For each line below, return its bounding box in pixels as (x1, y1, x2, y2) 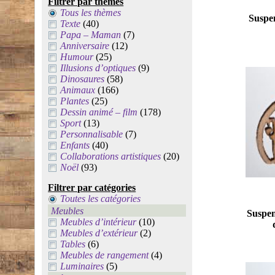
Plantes (60, 96, 90, 106)
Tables (60, 239, 86, 249)
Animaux (60, 85, 96, 95)
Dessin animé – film (60, 107, 138, 117)
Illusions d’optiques (60, 63, 136, 73)
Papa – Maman (60, 29, 122, 40)
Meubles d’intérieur (60, 217, 137, 227)
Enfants (60, 140, 90, 150)
